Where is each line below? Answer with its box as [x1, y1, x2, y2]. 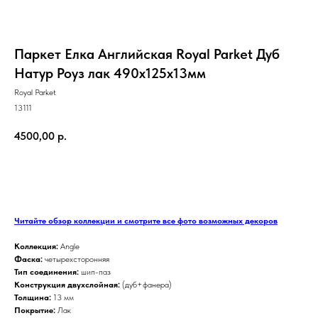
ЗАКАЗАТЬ [116, 169, 163, 181]
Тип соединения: [14, 266, 81, 277]
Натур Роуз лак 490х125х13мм [14, 65, 206, 82]
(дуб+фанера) [122, 279, 172, 290]
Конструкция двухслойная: [14, 279, 122, 290]
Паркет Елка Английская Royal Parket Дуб [14, 45, 280, 62]
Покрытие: [14, 305, 55, 315]
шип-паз [81, 266, 111, 277]
